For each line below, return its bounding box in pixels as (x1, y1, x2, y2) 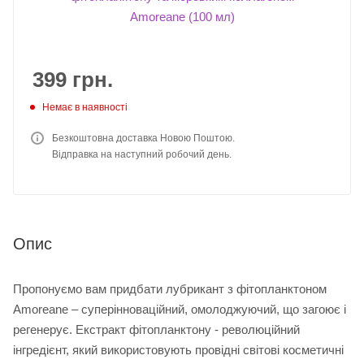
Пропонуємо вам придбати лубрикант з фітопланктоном (13, 281, 327, 296)
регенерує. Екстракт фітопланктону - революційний (13, 322, 300, 336)
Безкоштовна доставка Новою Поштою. (52, 132, 235, 144)
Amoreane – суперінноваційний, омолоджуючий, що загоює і (13, 301, 346, 316)
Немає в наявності (42, 101, 128, 113)
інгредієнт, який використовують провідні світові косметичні (13, 342, 344, 357)
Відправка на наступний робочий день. (52, 148, 232, 160)
